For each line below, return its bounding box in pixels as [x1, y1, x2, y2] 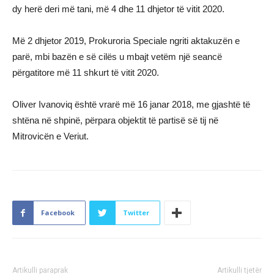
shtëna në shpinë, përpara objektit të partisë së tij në [12, 115, 218, 126]
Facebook [41, 208, 75, 218]
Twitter [123, 208, 149, 218]
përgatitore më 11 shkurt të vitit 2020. [12, 67, 159, 78]
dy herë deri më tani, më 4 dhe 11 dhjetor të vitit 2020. [12, 4, 224, 15]
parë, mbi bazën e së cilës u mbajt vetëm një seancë [12, 51, 222, 62]
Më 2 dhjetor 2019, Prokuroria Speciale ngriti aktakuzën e [12, 35, 240, 46]
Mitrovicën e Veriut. [12, 131, 89, 142]
